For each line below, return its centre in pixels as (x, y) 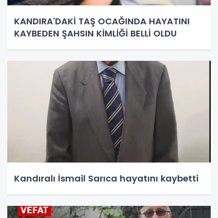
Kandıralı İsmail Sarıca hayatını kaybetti (106, 178)
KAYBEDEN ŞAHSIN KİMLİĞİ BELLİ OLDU (95, 33)
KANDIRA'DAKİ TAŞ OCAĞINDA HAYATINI (102, 21)
